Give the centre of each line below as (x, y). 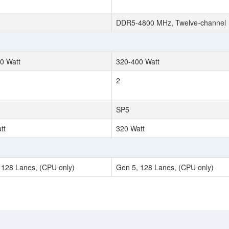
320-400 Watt (138, 61)
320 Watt (130, 128)
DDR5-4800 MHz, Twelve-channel (171, 22)
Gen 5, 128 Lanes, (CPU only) (165, 167)
